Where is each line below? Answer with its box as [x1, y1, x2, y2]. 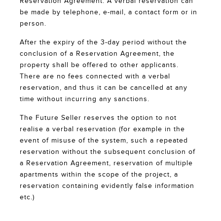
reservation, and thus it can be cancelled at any [20, 84, 187, 92]
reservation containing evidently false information [20, 182, 194, 190]
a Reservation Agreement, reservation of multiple [20, 159, 193, 168]
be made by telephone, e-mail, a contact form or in [20, 8, 197, 17]
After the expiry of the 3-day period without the [20, 38, 187, 47]
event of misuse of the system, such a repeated [20, 137, 188, 145]
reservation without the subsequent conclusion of [20, 148, 195, 156]
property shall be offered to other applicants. [20, 61, 179, 70]
